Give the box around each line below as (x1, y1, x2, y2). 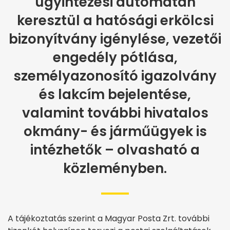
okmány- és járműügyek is (23, 122, 207, 141)
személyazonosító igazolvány (13, 67, 217, 86)
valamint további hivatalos (22, 104, 208, 123)
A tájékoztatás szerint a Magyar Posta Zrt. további (8, 213, 209, 225)
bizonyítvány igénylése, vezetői (9, 30, 221, 49)
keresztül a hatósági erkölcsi (16, 11, 214, 30)
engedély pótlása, (52, 48, 178, 67)
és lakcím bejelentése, (39, 85, 191, 104)
